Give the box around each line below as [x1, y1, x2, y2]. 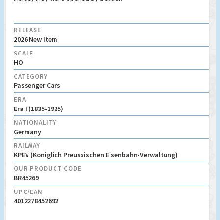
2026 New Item [14, 35, 57, 44]
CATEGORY [14, 72, 48, 81]
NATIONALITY [14, 118, 56, 127]
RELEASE [14, 26, 41, 35]
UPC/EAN [14, 188, 43, 196]
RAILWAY [14, 141, 40, 150]
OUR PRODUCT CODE [14, 165, 82, 173]
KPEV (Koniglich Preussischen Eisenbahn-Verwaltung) [14, 150, 178, 160]
